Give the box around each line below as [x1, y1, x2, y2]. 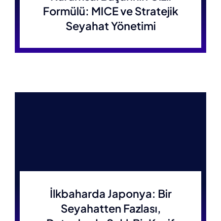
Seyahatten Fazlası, [60, 201, 161, 215]
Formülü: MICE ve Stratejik [43, 4, 178, 18]
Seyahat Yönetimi [65, 19, 156, 33]
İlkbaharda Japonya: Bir [49, 186, 172, 200]
